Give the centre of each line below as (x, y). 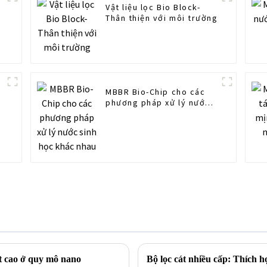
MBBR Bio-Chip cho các (156, 92)
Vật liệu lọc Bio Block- (153, 7)
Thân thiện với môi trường (162, 18)
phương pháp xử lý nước (158, 103)
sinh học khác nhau (147, 114)
